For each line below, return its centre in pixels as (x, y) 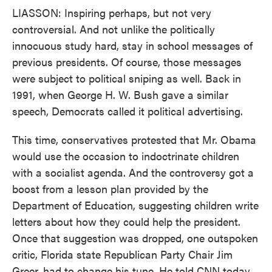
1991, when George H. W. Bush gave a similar (120, 94)
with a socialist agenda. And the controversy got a (133, 172)
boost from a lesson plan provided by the (110, 189)
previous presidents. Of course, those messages (127, 62)
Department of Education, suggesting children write (135, 205)
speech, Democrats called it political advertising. (127, 111)
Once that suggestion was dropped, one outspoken (135, 238)
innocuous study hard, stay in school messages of (132, 45)
